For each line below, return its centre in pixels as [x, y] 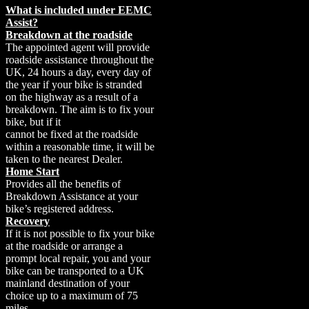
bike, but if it [33, 121]
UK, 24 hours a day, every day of [78, 72]
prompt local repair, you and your [78, 258]
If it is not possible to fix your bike [80, 233]
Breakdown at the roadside [69, 34]
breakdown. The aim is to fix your [80, 109]
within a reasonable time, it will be [80, 146]
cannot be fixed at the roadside [72, 134]
